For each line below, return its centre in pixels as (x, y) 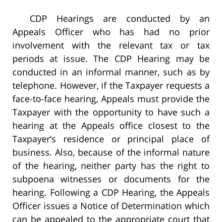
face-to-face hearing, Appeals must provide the (111, 99)
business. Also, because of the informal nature (111, 152)
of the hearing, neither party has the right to (111, 166)
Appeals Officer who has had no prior (111, 32)
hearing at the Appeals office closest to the (111, 126)
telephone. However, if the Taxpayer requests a (111, 85)
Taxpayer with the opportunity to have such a (111, 112)
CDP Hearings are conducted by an (120, 19)
